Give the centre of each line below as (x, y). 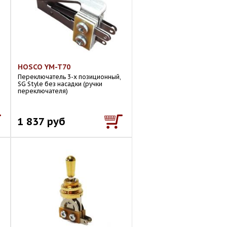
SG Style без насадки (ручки (60, 84)
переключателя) (43, 91)
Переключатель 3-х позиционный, (69, 77)
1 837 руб (41, 121)
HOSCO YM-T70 (44, 67)
